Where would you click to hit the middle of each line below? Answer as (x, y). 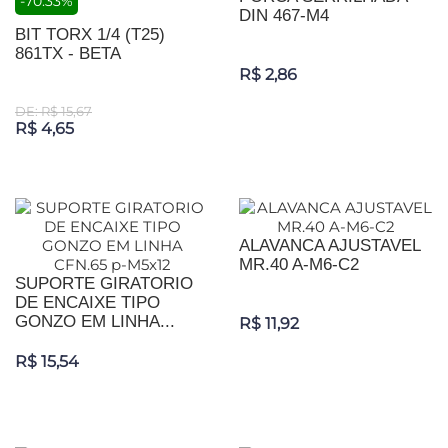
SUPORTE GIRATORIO (104, 284)
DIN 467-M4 (284, 16)
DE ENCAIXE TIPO (87, 303)
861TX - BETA (68, 54)
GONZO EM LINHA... (95, 322)
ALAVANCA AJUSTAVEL (329, 246)
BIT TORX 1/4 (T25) (90, 35)
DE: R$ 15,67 (53, 111)
